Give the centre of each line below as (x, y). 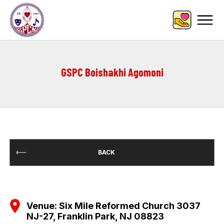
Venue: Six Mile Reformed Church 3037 (114, 206)
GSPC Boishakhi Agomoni (112, 72)
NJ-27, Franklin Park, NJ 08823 (95, 216)
